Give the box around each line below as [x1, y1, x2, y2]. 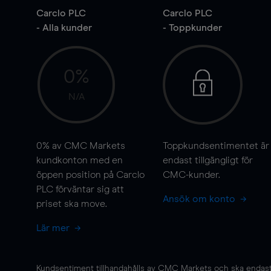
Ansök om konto [162, 194, 238, 204]
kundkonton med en [36, 155, 123, 165]
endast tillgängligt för [162, 155, 253, 165]
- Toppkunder [162, 23, 222, 33]
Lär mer [36, 223, 72, 233]
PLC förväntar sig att [36, 184, 124, 194]
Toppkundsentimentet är [162, 141, 269, 151]
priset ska [36, 199, 81, 209]
